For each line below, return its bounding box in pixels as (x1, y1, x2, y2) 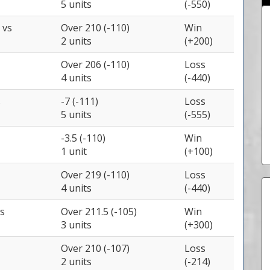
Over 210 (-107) (61, 242, 130, 255)
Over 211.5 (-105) (61, 205, 137, 218)
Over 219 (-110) (61, 168, 130, 181)
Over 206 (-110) (61, 58, 130, 71)
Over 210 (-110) (61, 21, 130, 34)
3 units (61, 218, 92, 231)
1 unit (61, 145, 87, 158)
